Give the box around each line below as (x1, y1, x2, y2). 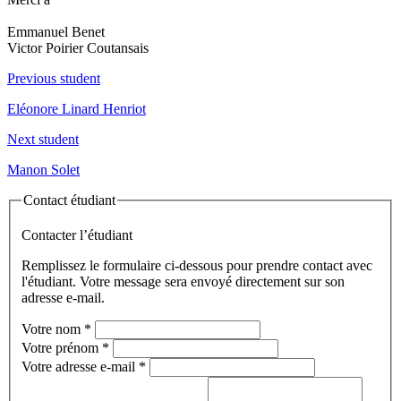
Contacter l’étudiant (21, 227, 132, 243)
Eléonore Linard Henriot (7, 100, 146, 116)
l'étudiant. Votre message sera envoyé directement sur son (21, 274, 345, 290)
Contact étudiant (23, 192, 115, 208)
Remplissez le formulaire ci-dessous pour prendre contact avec (21, 258, 372, 274)
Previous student (7, 70, 100, 86)
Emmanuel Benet (7, 23, 105, 39)
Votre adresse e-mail (21, 359, 139, 375)
